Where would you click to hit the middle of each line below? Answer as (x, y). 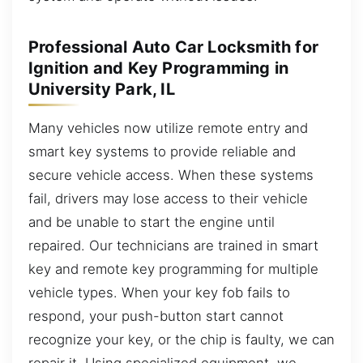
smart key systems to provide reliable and (162, 151)
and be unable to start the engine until (152, 222)
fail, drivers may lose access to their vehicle (168, 198)
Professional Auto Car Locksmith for (174, 47)
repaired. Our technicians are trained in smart (173, 245)
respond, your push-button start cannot (156, 316)
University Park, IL (102, 89)
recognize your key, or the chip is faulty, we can (181, 339)
